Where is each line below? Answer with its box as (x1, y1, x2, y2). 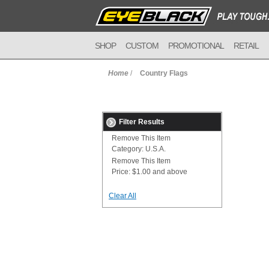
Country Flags (140, 69, 188, 77)
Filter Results (119, 118, 165, 126)
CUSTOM (125, 41, 159, 50)
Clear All (109, 192, 136, 200)
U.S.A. (144, 145, 166, 153)
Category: (112, 145, 144, 153)
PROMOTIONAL (168, 41, 224, 50)
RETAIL (234, 41, 259, 50)
